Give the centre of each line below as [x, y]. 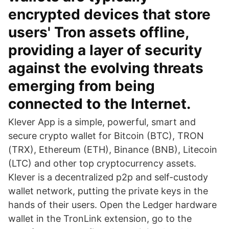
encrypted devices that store [109, 14]
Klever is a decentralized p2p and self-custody [108, 177]
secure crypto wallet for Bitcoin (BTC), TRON [106, 136]
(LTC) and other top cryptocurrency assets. [102, 163]
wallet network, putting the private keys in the [108, 191]
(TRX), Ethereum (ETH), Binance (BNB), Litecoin [113, 150]
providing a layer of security [105, 50]
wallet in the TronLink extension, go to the [100, 219]
